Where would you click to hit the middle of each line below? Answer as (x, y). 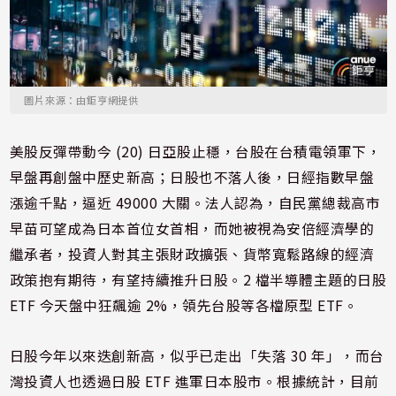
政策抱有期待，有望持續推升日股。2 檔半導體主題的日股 (198, 279)
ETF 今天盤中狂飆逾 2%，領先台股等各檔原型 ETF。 (184, 305)
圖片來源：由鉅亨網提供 (81, 99)
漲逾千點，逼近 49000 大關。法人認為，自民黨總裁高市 (195, 202)
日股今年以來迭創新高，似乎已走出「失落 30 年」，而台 (197, 355)
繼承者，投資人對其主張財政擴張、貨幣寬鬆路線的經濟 (192, 254)
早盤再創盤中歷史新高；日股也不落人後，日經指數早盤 (192, 177)
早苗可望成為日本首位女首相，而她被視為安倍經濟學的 (192, 228)
